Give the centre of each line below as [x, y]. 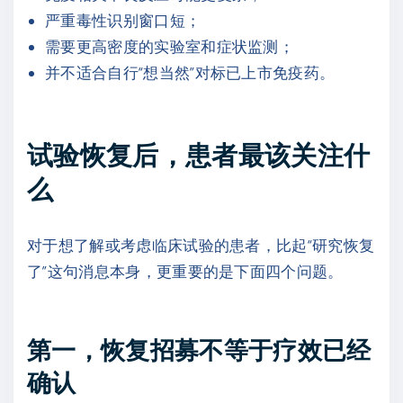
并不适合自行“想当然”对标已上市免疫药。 [190, 72]
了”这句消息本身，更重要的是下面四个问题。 [185, 271]
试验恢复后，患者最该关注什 [199, 155]
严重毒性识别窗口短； [123, 20]
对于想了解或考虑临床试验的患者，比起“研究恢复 [201, 245]
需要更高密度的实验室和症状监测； [170, 46]
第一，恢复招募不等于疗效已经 [199, 349]
